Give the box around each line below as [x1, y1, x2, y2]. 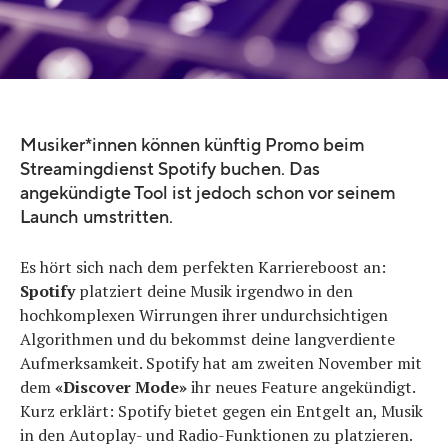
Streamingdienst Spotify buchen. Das [20, 158, 320, 181]
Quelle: [3, 77, 38, 90]
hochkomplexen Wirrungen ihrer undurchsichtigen [20, 304, 388, 326]
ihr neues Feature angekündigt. [187, 376, 415, 398]
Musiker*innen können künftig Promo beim [20, 134, 365, 157]
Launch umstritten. [20, 206, 173, 229]
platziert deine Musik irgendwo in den [79, 280, 353, 302]
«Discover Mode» [55, 376, 187, 398]
